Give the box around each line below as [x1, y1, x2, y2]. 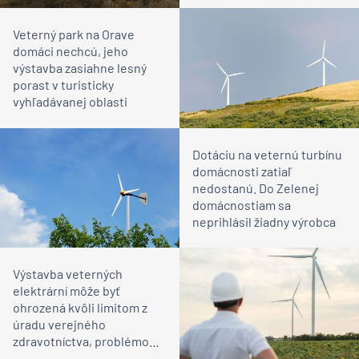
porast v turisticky [13, 77, 114, 93]
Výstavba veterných [13, 266, 123, 282]
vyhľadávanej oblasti [13, 94, 127, 110]
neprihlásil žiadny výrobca [192, 213, 336, 229]
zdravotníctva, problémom [13, 333, 159, 349]
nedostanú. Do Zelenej [192, 179, 319, 196]
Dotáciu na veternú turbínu [192, 146, 342, 162]
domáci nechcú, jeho [13, 43, 128, 59]
